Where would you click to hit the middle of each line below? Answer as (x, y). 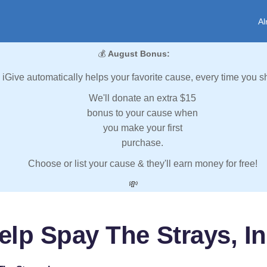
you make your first (142, 128)
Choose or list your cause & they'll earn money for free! (142, 164)
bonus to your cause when (142, 113)
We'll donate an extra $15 (142, 98)
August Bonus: (139, 54)
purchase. (142, 143)
